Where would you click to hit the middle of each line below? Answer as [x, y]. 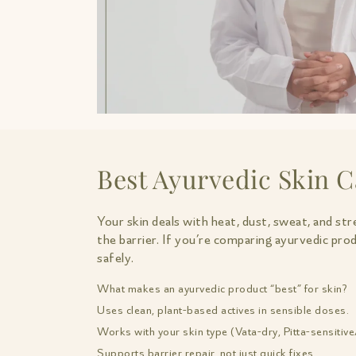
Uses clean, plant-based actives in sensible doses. [223, 311]
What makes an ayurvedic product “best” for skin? [222, 289]
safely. [116, 258]
